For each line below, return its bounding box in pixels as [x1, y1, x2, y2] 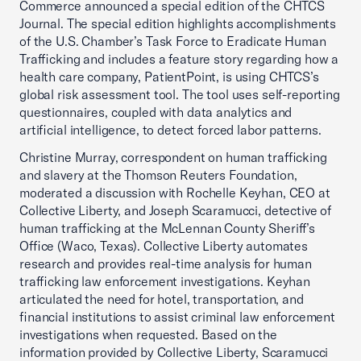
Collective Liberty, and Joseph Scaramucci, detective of [19, 202, 332, 218]
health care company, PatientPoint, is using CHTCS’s [19, 68, 319, 85]
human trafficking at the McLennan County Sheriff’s [19, 220, 315, 236]
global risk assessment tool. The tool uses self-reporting [19, 86, 340, 102]
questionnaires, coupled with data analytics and [19, 104, 293, 120]
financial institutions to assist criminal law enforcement [19, 309, 335, 325]
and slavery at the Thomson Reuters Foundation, [19, 167, 297, 183]
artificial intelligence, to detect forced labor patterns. [19, 122, 322, 138]
